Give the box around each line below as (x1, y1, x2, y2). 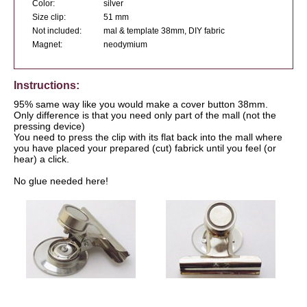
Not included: (32, 26, 82, 36)
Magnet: (32, 40, 62, 50)
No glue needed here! (14, 175, 108, 187)
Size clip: (32, 12, 66, 23)
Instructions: (14, 79, 79, 92)
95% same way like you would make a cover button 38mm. (14, 99, 268, 110)
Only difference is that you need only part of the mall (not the (14, 110, 276, 121)
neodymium (103, 40, 147, 50)
